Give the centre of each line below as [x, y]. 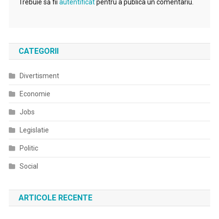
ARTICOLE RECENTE [55, 198]
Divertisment [39, 76]
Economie [35, 94]
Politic [29, 148]
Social [29, 166]
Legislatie [34, 130]
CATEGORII [38, 51]
